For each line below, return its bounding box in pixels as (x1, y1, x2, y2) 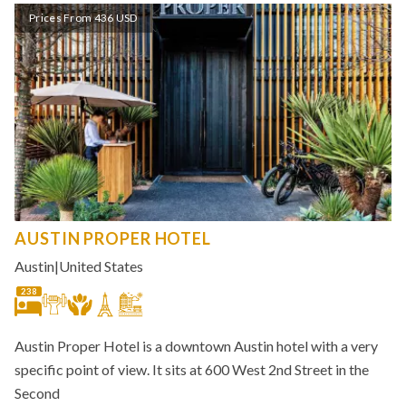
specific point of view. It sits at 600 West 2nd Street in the (14, 361, 369, 378)
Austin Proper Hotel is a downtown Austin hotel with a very (14, 337, 378, 354)
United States (59, 257, 143, 275)
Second (14, 384, 60, 401)
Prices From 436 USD (29, 11, 138, 24)
